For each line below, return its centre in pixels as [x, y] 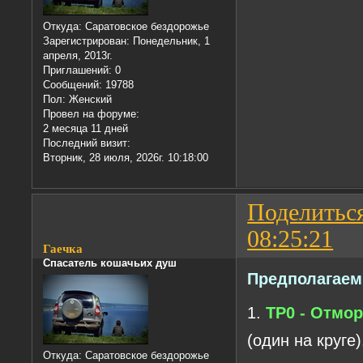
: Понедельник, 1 [169, 41]
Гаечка [63, 249]
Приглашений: [78, 70]
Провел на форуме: [92, 113]
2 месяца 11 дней [86, 128]
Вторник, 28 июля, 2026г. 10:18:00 [126, 157]
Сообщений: [73, 84]
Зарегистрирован [85, 41]
